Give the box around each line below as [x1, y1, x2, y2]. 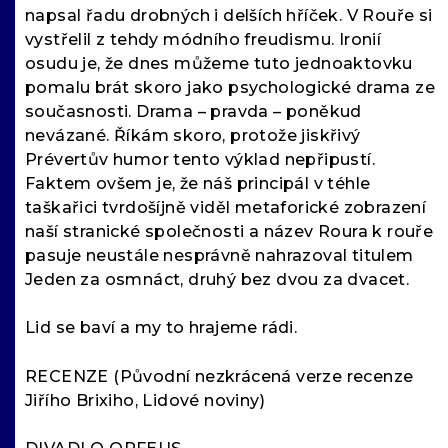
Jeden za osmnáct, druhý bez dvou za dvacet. [25, 270, 410, 290]
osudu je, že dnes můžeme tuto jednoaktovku [25, 54, 413, 74]
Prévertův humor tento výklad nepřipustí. [25, 150, 375, 170]
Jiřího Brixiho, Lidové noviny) [25, 391, 265, 411]
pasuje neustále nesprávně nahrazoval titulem [25, 246, 414, 266]
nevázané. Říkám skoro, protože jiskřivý [25, 126, 361, 146]
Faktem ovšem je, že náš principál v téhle [25, 174, 371, 194]
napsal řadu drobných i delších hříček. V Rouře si [25, 6, 433, 26]
